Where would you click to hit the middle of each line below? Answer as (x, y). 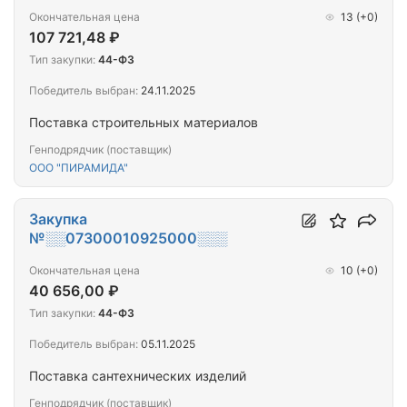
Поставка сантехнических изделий (138, 376)
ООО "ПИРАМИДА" (79, 168)
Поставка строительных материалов (144, 123)
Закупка (58, 219)
